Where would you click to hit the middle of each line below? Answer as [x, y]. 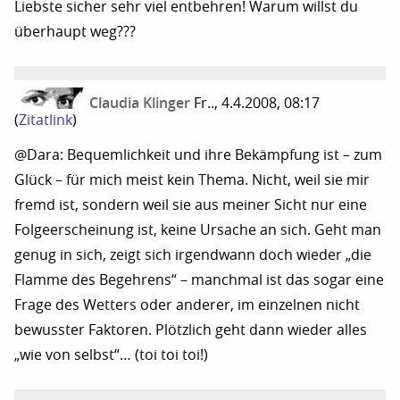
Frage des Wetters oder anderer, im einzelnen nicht [187, 304]
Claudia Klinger [142, 102]
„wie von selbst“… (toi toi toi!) [111, 354]
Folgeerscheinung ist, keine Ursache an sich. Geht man [198, 229]
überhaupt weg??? [75, 31]
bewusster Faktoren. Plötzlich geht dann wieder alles [191, 329]
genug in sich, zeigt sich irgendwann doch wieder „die [193, 254]
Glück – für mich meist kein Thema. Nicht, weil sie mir [192, 179]
